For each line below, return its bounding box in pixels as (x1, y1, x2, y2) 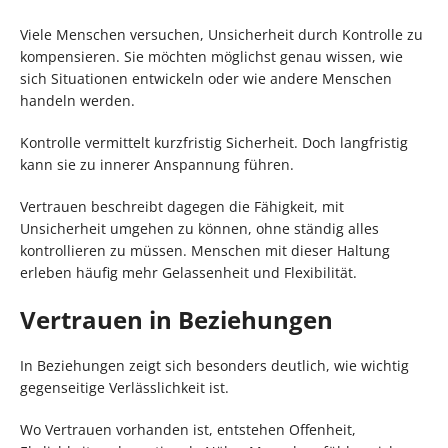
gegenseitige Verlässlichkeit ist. (20, 377, 229, 397)
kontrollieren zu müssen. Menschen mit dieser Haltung (20, 240, 390, 260)
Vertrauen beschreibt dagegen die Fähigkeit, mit (20, 196, 344, 216)
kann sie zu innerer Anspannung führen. (20, 154, 294, 174)
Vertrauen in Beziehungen (20, 302, 333, 336)
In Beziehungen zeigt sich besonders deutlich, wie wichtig (20, 355, 409, 375)
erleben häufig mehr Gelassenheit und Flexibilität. (20, 262, 357, 282)
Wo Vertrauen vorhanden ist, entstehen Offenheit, (20, 419, 356, 439)
